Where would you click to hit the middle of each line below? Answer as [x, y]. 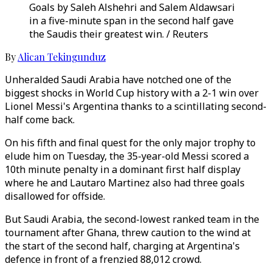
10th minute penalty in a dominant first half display [123, 169]
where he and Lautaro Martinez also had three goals [125, 183]
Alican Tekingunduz [62, 57]
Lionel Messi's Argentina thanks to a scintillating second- [136, 106]
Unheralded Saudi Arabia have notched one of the [118, 80]
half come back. [40, 120]
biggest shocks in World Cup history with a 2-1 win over [132, 93]
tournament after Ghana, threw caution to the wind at [128, 233]
